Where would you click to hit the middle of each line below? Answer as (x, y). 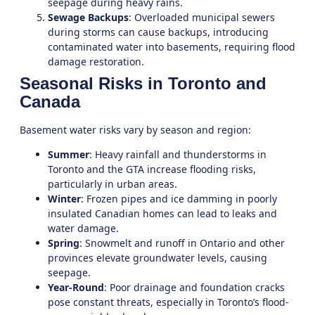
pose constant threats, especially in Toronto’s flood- (168, 302)
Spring (64, 243)
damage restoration (95, 61)
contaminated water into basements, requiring (160, 46)
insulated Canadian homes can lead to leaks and (162, 214)
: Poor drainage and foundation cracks (194, 288)
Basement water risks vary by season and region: (135, 129)
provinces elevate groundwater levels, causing (157, 258)
